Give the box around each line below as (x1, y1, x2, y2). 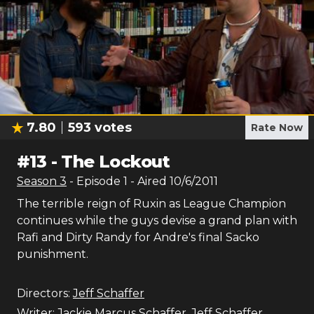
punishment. (17, 247, 88, 261)
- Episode (69, 175, 123, 188)
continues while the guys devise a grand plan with (17, 214, 297, 227)
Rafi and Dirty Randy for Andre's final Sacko (17, 231, 259, 244)
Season (17, 175, 60, 188)
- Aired (128, 175, 167, 188)
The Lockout (61, 151, 170, 172)
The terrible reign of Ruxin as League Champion (17, 197, 286, 210)
